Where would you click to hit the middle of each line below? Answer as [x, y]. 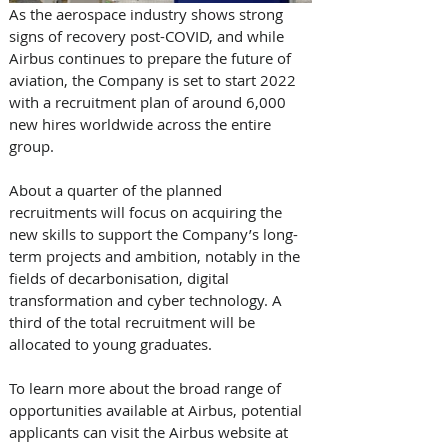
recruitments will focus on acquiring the [147, 212]
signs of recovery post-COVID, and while [148, 36]
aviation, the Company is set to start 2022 [154, 80]
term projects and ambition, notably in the [156, 256]
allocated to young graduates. [110, 344]
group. [31, 146]
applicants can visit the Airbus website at [150, 432]
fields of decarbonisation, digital [121, 278]
